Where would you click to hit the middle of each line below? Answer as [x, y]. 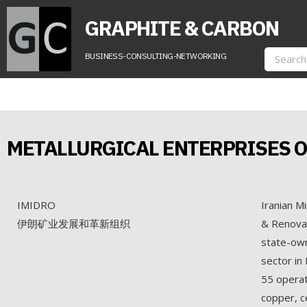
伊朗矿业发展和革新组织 [74, 223]
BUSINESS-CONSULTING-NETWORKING [156, 56]
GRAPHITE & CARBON [182, 28]
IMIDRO [36, 205]
